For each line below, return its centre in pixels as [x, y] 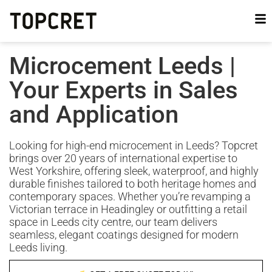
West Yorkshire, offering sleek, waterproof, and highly [134, 171]
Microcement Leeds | [122, 66]
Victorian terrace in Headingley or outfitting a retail [128, 209]
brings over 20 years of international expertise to [123, 158]
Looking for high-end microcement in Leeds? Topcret [134, 145]
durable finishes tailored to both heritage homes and [133, 184]
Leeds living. [38, 247]
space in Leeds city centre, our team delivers [113, 222]
